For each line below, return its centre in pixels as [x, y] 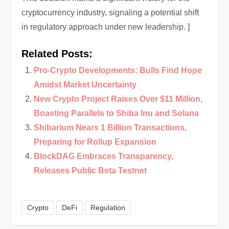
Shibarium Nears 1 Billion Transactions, [110, 128]
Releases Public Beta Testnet [90, 170]
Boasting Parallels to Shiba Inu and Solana [117, 113]
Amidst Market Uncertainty [85, 85]
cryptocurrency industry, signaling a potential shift [110, 13]
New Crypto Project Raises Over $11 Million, [118, 99]
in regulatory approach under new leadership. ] [106, 27]
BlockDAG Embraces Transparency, [104, 156]
